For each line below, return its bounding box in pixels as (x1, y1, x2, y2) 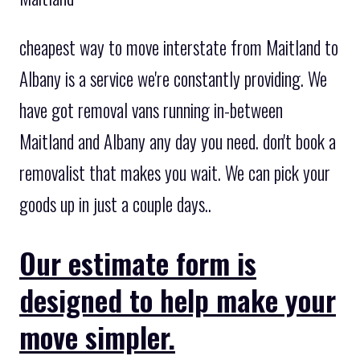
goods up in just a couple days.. (19, 190, 211, 218)
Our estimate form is (19, 240, 256, 284)
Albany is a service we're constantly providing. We (19, 64, 327, 92)
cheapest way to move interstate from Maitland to (19, 33, 338, 61)
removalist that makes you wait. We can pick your (19, 158, 330, 186)
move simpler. (19, 314, 175, 358)
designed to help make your (19, 277, 336, 321)
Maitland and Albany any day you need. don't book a (19, 127, 336, 155)
